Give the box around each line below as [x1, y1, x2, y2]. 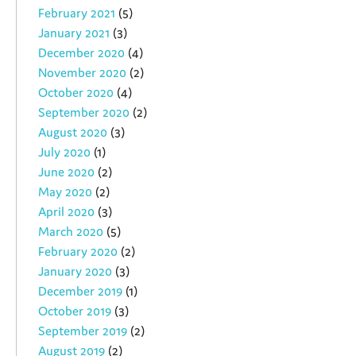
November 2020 [38, 64, 127, 80]
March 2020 [38, 222, 104, 239]
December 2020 [38, 44, 126, 60]
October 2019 [38, 302, 112, 319]
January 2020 [38, 262, 113, 279]
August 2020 [38, 123, 108, 140]
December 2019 [38, 282, 123, 299]
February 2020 [38, 242, 118, 259]
